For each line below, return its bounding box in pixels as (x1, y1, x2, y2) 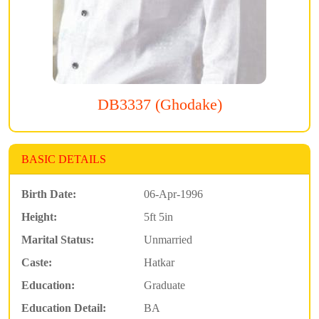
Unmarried (143, 233, 192, 246)
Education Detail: (21, 301, 106, 314)
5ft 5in (143, 210, 173, 223)
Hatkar (143, 256, 174, 268)
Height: (21, 210, 57, 223)
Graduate (143, 278, 185, 291)
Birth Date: (21, 187, 76, 200)
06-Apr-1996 (143, 187, 203, 200)
